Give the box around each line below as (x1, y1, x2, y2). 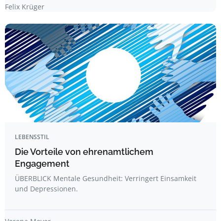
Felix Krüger (5, 2, 44, 11)
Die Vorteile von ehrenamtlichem (15, 147, 153, 157)
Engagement (15, 158, 70, 169)
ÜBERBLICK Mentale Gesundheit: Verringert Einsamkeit (15, 174, 196, 183)
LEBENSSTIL (15, 133, 49, 141)
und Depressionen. (15, 184, 78, 193)
